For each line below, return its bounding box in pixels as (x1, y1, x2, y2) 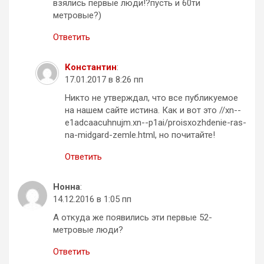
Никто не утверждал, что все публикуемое (65, 92, 238, 103)
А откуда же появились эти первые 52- (53, 212, 212, 223)
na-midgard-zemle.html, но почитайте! (65, 129, 215, 140)
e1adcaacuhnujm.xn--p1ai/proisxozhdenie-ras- (65, 117, 246, 128)
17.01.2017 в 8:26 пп (65, 74, 143, 85)
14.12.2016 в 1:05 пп (53, 193, 131, 204)
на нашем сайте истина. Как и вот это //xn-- (65, 104, 241, 115)
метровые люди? (53, 224, 123, 235)
